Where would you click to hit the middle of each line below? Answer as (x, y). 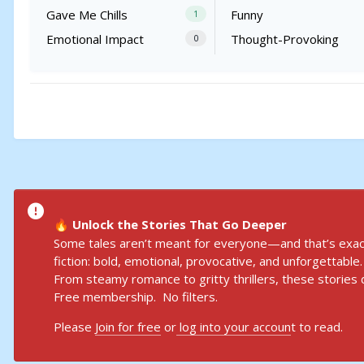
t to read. (317, 326)
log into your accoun (234, 326)
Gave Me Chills (87, 15)
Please (74, 326)
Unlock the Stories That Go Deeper (178, 224)
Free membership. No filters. (136, 296)
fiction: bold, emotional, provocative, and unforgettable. (208, 260)
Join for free (128, 326)
